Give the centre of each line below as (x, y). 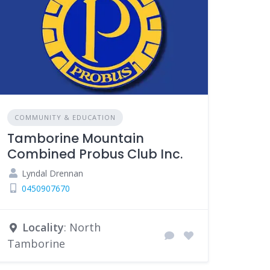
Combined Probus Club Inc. (95, 154)
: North (83, 228)
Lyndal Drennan (52, 174)
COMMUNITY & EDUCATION (65, 118)
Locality (43, 228)
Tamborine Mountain (76, 139)
